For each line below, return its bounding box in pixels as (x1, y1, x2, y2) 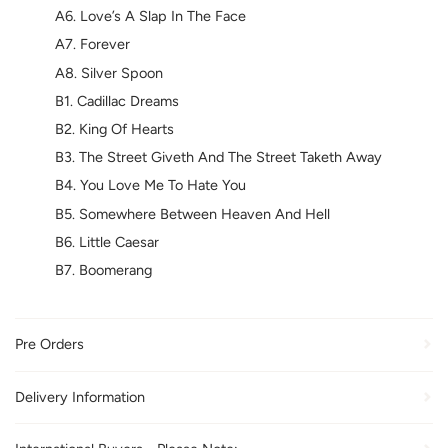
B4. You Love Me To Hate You (55, 176, 246, 195)
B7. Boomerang (55, 261, 152, 280)
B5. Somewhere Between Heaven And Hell (55, 204, 330, 223)
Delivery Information (15, 387, 145, 406)
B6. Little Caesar (55, 232, 159, 251)
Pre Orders (15, 335, 84, 354)
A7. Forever (55, 35, 130, 54)
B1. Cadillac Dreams (55, 91, 179, 110)
